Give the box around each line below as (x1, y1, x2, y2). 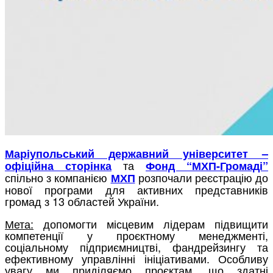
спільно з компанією (5, 169, 111, 185)
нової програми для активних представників (5, 181, 268, 197)
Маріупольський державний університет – (5, 145, 268, 161)
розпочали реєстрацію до (135, 169, 268, 185)
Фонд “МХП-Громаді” (146, 157, 268, 174)
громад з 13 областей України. (5, 193, 159, 209)
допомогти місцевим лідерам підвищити (34, 215, 268, 232)
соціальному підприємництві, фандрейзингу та (5, 238, 268, 255)
